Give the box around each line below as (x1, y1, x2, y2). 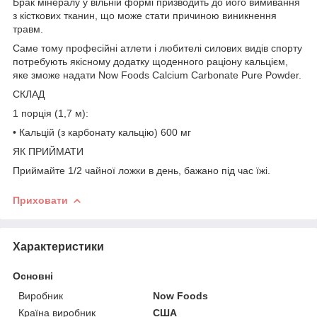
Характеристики (13, 240, 104, 253)
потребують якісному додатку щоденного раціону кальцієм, (13, 55, 288, 67)
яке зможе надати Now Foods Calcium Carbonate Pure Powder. (13, 69, 301, 81)
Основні (13, 270, 53, 282)
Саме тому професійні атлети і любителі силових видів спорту (13, 42, 302, 54)
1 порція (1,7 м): (13, 107, 88, 119)
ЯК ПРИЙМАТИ (13, 145, 83, 157)
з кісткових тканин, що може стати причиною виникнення (13, 9, 277, 21)
